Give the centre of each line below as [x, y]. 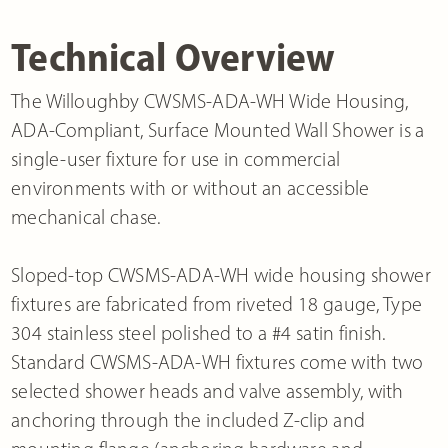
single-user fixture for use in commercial [175, 158]
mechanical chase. [86, 216]
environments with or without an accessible [190, 187]
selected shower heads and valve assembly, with [207, 390]
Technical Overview [173, 56]
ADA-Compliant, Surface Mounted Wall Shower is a [218, 129]
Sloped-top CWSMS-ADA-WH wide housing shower [221, 274]
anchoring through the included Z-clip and [188, 419]
